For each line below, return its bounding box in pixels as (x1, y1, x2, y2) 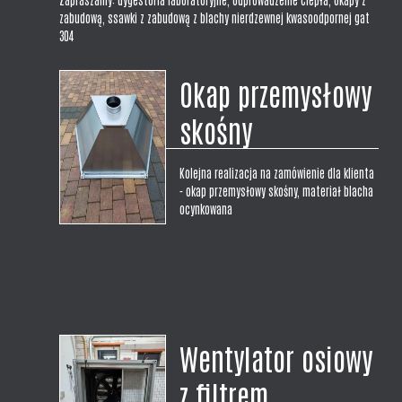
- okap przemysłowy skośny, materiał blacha (179, 183, 374, 199)
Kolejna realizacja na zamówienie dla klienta (179, 165, 375, 181)
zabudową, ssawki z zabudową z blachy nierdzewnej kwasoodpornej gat (59, 10, 371, 26)
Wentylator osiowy (179, 339, 373, 377)
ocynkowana (179, 201, 233, 217)
